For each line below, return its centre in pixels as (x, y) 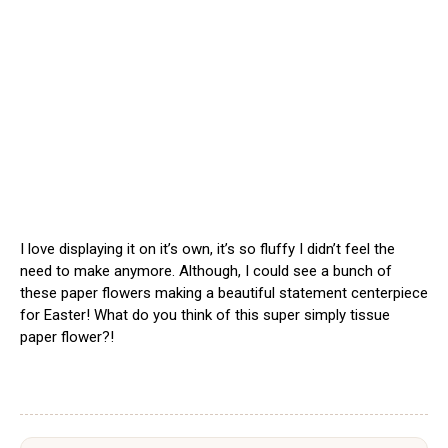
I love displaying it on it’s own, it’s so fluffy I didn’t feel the (207, 249)
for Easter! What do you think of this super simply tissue (205, 315)
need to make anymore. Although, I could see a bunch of (206, 271)
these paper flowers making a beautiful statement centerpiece (224, 293)
